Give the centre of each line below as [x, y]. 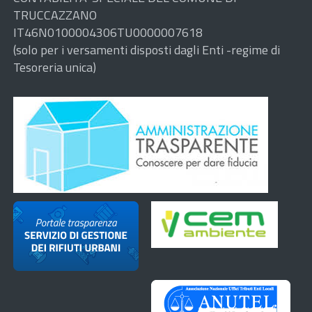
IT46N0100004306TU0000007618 [108, 32]
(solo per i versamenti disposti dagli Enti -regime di [147, 49]
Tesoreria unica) [55, 67]
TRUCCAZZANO [55, 15]
